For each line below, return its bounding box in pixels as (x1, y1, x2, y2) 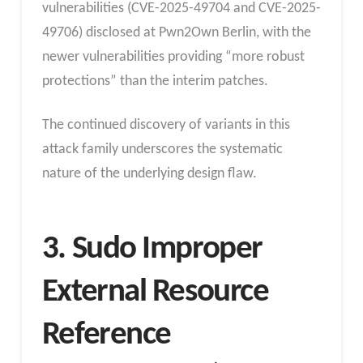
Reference (41, 318, 171, 352)
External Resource (41, 275, 269, 310)
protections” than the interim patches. (41, 74, 268, 90)
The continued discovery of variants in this (41, 117, 290, 133)
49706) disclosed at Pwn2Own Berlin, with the (41, 25, 311, 41)
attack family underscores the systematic (41, 141, 283, 157)
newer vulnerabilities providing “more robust (41, 49, 305, 66)
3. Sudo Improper (41, 233, 263, 267)
